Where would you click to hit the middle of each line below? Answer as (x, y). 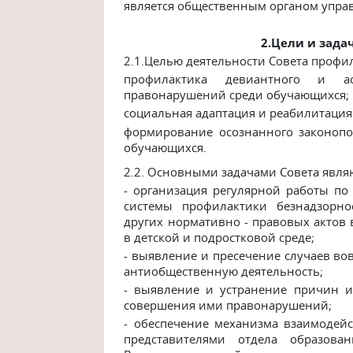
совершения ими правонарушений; (228, 305)
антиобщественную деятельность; (224, 271)
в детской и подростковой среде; (219, 237)
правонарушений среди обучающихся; (237, 95)
